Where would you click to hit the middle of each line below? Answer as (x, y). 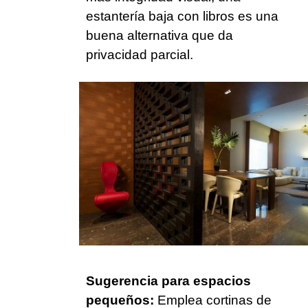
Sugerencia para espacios (168, 281)
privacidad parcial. (140, 55)
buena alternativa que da (159, 36)
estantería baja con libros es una (182, 16)
